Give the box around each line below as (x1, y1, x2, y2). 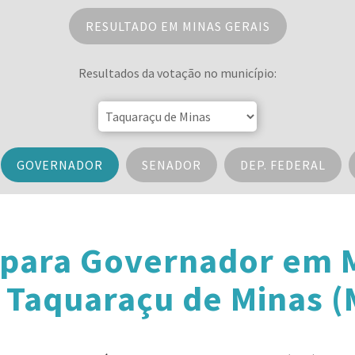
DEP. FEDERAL (239, 157, 326, 173)
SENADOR (141, 157, 201, 173)
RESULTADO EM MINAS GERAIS (85, 18, 270, 34)
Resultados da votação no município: (78, 65, 277, 81)
